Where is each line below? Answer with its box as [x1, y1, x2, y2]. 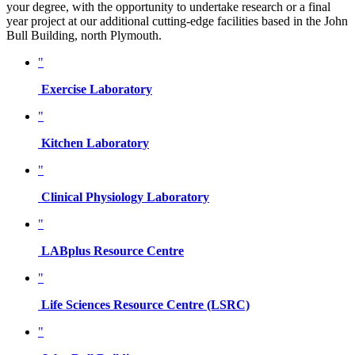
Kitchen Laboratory [41, 136, 149, 151]
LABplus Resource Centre [41, 244, 184, 258]
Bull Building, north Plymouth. [6, 29, 162, 43]
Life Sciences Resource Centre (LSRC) [41, 298, 250, 312]
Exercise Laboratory [41, 82, 152, 97]
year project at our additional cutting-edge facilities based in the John [6, 14, 348, 29]
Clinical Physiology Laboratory [41, 190, 209, 204]
